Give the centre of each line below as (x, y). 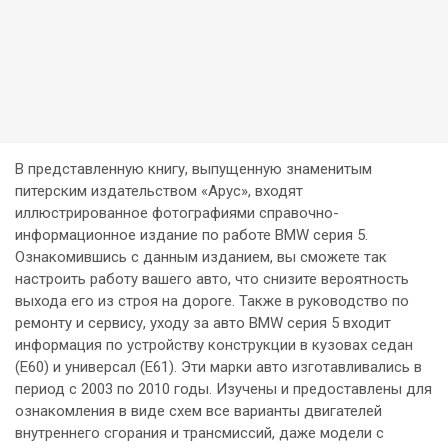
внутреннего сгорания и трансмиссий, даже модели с (199, 433)
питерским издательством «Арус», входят (159, 191)
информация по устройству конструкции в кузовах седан (214, 345)
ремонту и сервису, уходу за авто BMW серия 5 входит (203, 323)
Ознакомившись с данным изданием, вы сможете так (201, 257)
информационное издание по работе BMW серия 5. (191, 235)
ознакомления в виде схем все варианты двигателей (198, 411)
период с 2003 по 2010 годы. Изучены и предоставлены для (223, 389)
